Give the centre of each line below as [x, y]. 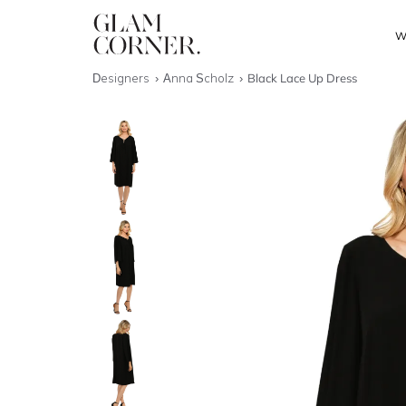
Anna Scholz [200, 78]
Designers [122, 78]
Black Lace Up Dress [303, 78]
